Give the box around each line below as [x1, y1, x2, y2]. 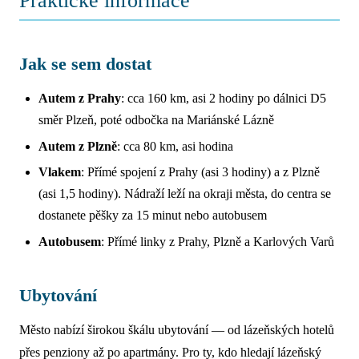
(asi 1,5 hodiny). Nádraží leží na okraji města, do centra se [38, 187, 331, 201]
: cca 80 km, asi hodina [117, 139, 233, 153]
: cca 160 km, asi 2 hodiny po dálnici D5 [121, 91, 326, 106]
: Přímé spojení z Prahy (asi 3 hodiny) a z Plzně [81, 165, 320, 179]
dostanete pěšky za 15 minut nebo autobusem [38, 208, 267, 223]
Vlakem [38, 165, 81, 179]
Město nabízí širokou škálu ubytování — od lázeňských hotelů [19, 322, 334, 337]
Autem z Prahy [38, 91, 121, 106]
